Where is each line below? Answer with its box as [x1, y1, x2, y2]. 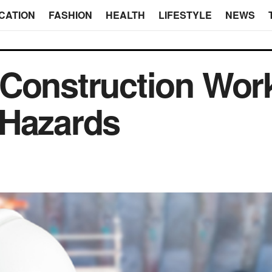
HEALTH [105, 8, 145, 22]
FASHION [48, 8, 92, 22]
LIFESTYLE [158, 8, 212, 22]
